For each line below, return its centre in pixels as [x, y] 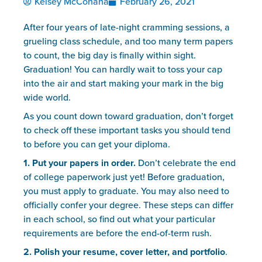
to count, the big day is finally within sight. [110, 56]
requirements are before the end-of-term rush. [118, 233]
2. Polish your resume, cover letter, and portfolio [124, 252]
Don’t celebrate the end [187, 163]
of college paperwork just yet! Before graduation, [124, 177]
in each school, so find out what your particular [119, 219]
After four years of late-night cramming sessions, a [127, 27]
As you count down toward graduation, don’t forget [128, 116]
